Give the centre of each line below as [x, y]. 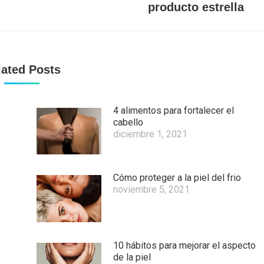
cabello [128, 122]
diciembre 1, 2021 [150, 134]
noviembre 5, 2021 [151, 190]
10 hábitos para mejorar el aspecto [184, 246]
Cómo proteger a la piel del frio [177, 178]
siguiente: [57, 7]
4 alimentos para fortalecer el [173, 110]
